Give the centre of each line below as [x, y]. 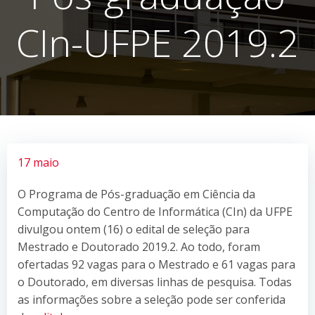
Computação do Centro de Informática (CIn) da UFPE [155, 211]
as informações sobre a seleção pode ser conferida [152, 299]
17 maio [38, 162]
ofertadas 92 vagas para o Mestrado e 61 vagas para [156, 264]
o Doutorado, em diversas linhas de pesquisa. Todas [155, 282]
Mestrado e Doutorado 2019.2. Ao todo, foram [139, 246]
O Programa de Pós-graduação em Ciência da [136, 194]
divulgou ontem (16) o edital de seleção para [134, 229]
